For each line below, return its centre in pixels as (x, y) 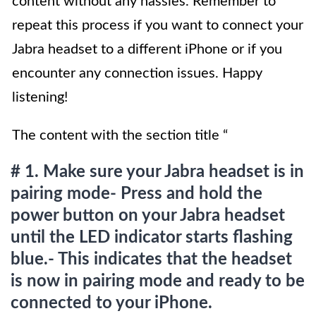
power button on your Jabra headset (148, 216)
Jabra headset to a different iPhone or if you (147, 50)
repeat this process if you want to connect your (158, 26)
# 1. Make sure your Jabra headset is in (157, 172)
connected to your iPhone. (111, 304)
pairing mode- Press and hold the (136, 194)
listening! (40, 98)
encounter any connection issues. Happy (137, 74)
